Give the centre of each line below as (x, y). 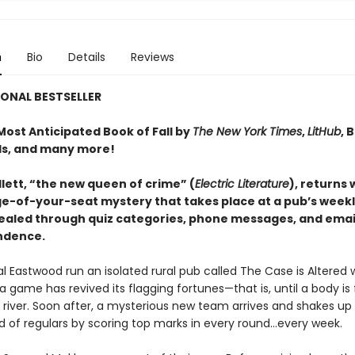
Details (86, 57)
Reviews (152, 57)
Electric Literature (242, 184)
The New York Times (247, 132)
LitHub (324, 132)
